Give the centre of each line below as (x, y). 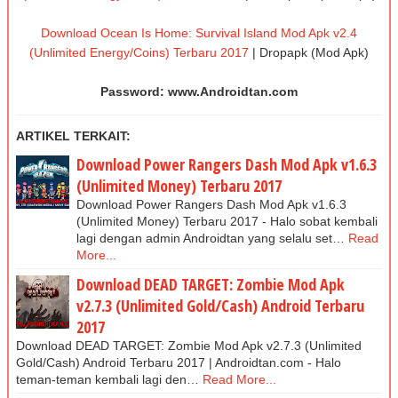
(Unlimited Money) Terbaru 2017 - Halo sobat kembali (227, 221)
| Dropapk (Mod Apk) (309, 52)
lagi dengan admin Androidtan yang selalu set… (211, 238)
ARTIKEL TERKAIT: (73, 135)
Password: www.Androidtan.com (199, 91)
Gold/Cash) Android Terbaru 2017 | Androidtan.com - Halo (179, 362)
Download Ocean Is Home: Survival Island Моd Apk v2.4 (199, 32)
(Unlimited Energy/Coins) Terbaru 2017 (139, 52)
